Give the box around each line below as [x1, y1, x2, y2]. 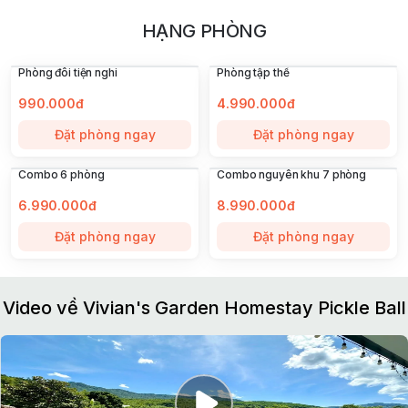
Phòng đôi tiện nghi [18, 66, 117, 80]
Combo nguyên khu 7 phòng [217, 168, 367, 182]
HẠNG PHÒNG [141, 20, 267, 43]
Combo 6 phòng [18, 168, 105, 182]
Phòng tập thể [217, 66, 290, 80]
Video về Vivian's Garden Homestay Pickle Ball [2, 297, 406, 320]
